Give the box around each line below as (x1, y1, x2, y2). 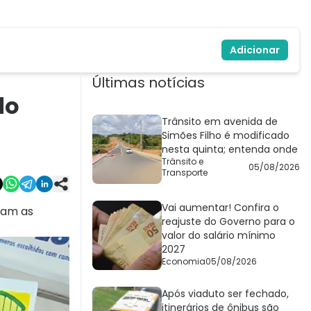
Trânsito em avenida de (162, 115, 278, 129)
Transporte (162, 167, 208, 179)
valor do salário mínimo (162, 228, 276, 243)
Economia (162, 255, 205, 268)
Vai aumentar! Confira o (162, 201, 279, 215)
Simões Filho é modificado (162, 128, 289, 143)
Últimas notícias (92, 73, 205, 93)
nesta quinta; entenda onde (162, 142, 298, 157)
